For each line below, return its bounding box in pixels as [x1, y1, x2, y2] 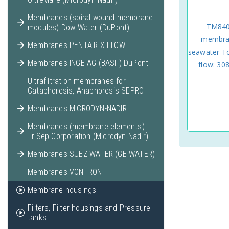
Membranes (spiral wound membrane [28, 13, 153, 22]
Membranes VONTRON [28, 167, 102, 177]
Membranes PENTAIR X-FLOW [28, 40, 125, 50]
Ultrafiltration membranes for [28, 76, 126, 86]
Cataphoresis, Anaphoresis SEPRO [28, 86, 144, 96]
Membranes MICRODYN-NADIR [28, 104, 127, 113]
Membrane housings [28, 185, 97, 195]
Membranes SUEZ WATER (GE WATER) [28, 149, 155, 159]
